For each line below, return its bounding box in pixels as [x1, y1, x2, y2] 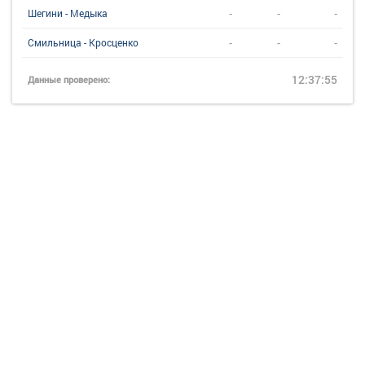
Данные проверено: [28, 73, 110, 86]
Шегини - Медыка [28, 7, 108, 20]
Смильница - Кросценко [28, 36, 139, 49]
